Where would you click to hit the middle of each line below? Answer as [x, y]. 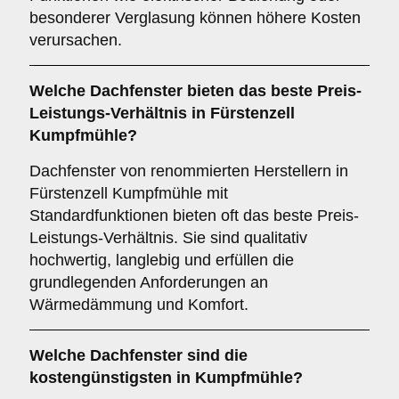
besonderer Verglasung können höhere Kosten [195, 18]
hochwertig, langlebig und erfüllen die [162, 260]
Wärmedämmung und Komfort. [139, 305]
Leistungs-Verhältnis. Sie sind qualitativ [168, 238]
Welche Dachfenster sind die [138, 355]
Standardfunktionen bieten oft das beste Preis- [194, 216]
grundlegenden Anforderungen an [149, 282]
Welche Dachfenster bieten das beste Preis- [195, 91]
